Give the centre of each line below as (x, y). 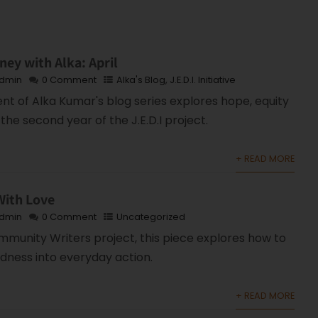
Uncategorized (151, 216)
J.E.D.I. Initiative (203, 79)
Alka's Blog (141, 79)
